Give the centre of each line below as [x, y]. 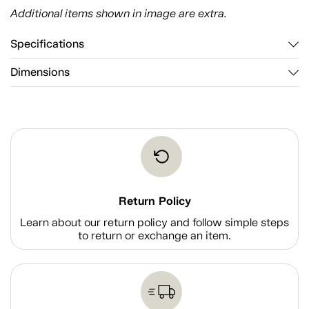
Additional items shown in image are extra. [119, 13]
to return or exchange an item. [154, 236]
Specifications [47, 44]
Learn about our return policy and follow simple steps [154, 222]
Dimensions [40, 72]
